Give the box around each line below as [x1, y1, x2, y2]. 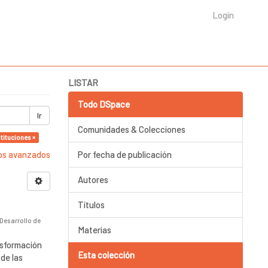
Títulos [77, 199, 105, 210]
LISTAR [68, 77, 98, 88]
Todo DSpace [77, 99, 130, 109]
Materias [77, 224, 111, 235]
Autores [77, 174, 108, 185]
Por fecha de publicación [77, 149, 172, 160]
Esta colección [77, 249, 135, 260]
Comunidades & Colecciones [77, 124, 185, 135]
